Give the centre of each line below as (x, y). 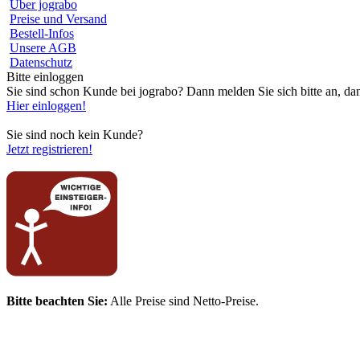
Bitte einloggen (45, 77)
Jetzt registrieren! (49, 149)
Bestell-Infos (42, 33)
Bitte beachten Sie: (57, 301)
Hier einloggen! (46, 106)
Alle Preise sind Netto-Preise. (183, 301)
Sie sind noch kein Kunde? (75, 135)
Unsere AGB (43, 48)
